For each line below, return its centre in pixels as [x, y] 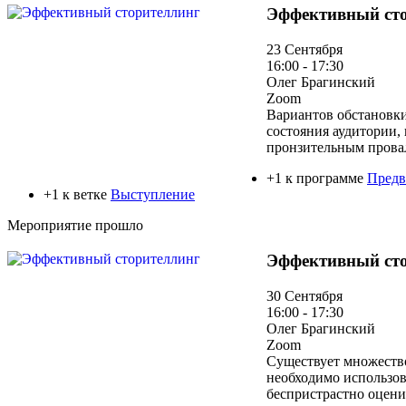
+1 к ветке [77, 195]
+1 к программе [317, 179]
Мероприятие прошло [75, 226]
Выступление [153, 195]
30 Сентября [304, 295]
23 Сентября [304, 50]
